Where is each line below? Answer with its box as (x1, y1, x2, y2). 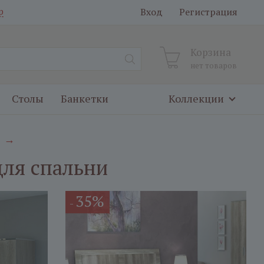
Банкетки (61, 91, 108, 105)
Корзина (190, 45, 231, 59)
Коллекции (169, 91, 224, 105)
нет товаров (190, 60, 237, 71)
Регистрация (179, 5, 237, 18)
